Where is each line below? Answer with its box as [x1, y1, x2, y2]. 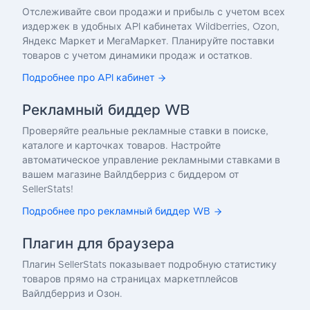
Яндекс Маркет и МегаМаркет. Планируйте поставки [22, 36, 274, 46]
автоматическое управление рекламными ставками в [22, 155, 280, 165]
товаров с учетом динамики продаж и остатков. [22, 51, 253, 61]
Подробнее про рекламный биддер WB [22, 206, 210, 217]
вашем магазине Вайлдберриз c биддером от [22, 170, 239, 180]
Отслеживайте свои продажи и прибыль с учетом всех [22, 7, 285, 17]
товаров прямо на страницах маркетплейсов [22, 274, 238, 284]
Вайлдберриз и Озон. [22, 289, 122, 299]
